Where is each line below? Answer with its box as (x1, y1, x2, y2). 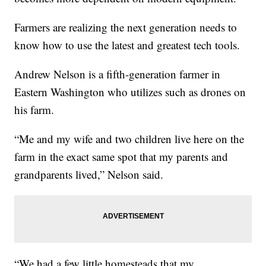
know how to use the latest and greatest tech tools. (14, 37, 240, 53)
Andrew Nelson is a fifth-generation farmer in (14, 66, 221, 82)
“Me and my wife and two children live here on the (14, 131, 245, 147)
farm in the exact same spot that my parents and (14, 149, 229, 164)
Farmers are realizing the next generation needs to (14, 20, 237, 35)
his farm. (14, 102, 55, 118)
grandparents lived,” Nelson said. (14, 167, 164, 182)
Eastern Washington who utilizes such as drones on (14, 84, 246, 100)
